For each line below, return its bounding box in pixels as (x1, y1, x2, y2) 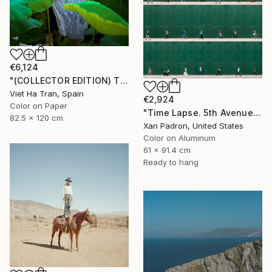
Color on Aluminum (143, 132, 216, 143)
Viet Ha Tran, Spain (10, 88, 84, 98)
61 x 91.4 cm (143, 144, 191, 155)
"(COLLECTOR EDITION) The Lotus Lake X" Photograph (120, 75, 128, 86)
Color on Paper (10, 100, 67, 110)
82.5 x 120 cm (10, 112, 63, 123)
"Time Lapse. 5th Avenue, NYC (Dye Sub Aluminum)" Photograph (253, 107, 261, 118)
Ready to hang (143, 157, 199, 167)
